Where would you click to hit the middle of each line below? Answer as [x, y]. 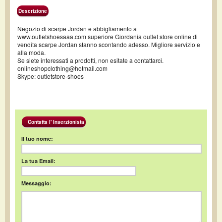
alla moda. [31, 52]
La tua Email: [38, 161]
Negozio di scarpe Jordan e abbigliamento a [77, 28]
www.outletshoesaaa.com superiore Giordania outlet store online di [108, 36]
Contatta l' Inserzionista [54, 122]
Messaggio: [36, 183]
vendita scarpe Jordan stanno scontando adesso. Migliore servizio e [109, 44]
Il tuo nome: [37, 139]
